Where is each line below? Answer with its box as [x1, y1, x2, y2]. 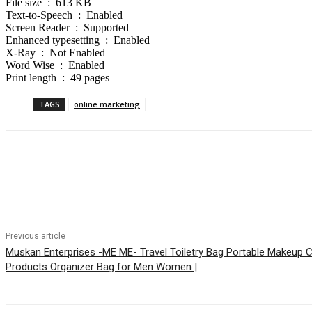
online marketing [74, 99, 140, 110]
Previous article [6, 231, 65, 242]
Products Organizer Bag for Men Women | [6, 260, 197, 274]
